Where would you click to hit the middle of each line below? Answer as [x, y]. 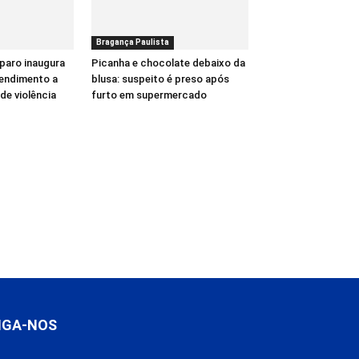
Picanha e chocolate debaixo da [168, 63]
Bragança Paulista [133, 42]
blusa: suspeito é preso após [160, 79]
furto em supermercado [149, 95]
